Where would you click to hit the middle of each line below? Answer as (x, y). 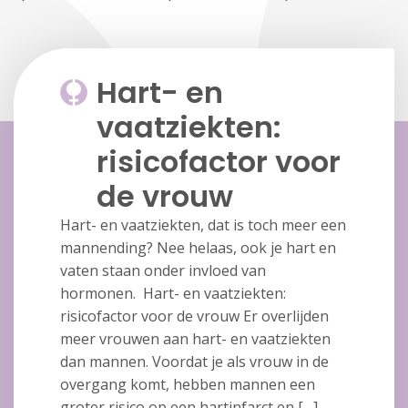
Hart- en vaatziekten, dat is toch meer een (203, 225)
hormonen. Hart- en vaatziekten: (173, 294)
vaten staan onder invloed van (163, 271)
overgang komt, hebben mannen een (187, 385)
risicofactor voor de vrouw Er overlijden (194, 316)
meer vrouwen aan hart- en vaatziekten (195, 339)
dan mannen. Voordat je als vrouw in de (194, 362)
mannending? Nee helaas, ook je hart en (198, 248)
